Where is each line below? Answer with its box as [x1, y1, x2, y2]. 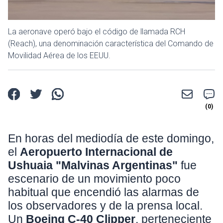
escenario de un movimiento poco [8, 172, 181, 185]
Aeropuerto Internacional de [20, 145, 173, 158]
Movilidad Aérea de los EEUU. [8, 50, 111, 60]
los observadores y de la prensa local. [8, 199, 203, 212]
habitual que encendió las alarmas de [8, 185, 199, 199]
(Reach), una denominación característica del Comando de [8, 38, 214, 48]
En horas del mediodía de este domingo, [8, 131, 214, 145]
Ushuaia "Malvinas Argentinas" [8, 158, 178, 172]
